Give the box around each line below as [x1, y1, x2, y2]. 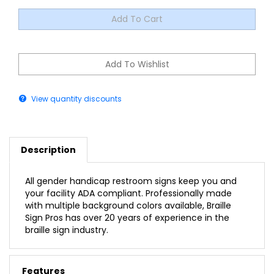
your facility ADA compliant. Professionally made [25, 174, 232, 187]
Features [22, 251, 65, 264]
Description [21, 130, 76, 143]
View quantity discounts [29, 80, 122, 91]
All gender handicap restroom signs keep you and [25, 161, 237, 174]
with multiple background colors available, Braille [25, 186, 231, 199]
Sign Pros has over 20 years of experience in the [25, 198, 229, 211]
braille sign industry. [25, 210, 108, 223]
